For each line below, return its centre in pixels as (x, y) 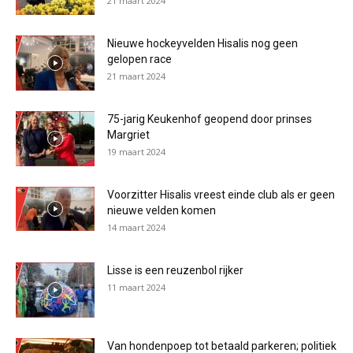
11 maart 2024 (136, 287)
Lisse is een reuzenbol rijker (175, 270)
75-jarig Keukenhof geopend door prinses (210, 119)
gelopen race (139, 59)
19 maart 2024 (136, 152)
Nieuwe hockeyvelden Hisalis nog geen (203, 43)
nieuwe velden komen (162, 210)
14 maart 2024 (136, 227)
